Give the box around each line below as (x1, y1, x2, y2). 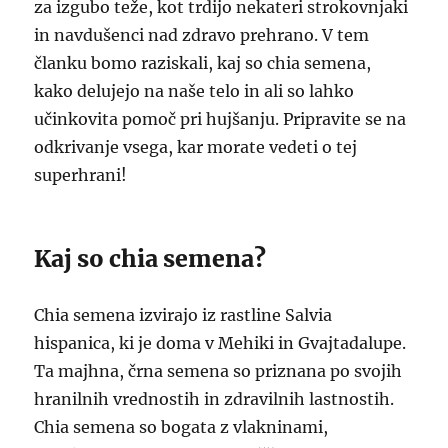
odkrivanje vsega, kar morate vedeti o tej (34, 137, 358, 157)
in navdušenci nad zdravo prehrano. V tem (34, 25, 370, 45)
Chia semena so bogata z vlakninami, (34, 417, 329, 437)
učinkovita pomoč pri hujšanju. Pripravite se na (34, 109, 407, 129)
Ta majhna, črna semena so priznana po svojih (34, 361, 403, 381)
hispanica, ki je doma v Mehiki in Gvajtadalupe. (34, 333, 407, 353)
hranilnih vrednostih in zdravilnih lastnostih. (34, 389, 395, 409)
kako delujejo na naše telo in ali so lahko (34, 81, 355, 101)
